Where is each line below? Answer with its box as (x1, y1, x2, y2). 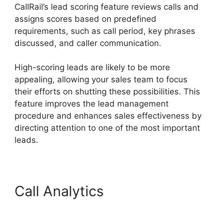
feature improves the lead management (15, 99, 169, 109)
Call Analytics (15, 183, 108, 200)
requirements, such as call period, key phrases (15, 26, 195, 36)
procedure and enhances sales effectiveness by (15, 111, 201, 121)
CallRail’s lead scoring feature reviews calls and (15, 1, 199, 12)
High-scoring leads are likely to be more (15, 62, 170, 73)
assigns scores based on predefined (15, 14, 156, 24)
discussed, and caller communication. (15, 38, 161, 48)
